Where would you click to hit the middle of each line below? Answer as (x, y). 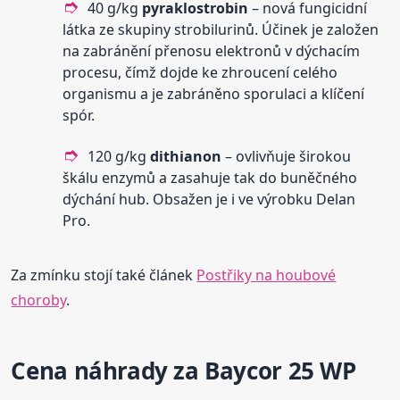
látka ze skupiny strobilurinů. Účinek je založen (221, 30)
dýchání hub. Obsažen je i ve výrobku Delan (209, 200)
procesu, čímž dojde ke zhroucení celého (200, 73)
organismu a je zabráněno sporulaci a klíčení (214, 94)
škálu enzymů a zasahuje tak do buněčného (210, 178)
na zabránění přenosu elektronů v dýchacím (212, 51)
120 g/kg (119, 157)
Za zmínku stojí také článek (104, 275)
